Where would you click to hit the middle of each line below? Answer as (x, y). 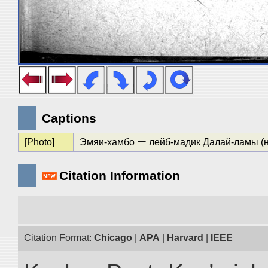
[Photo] (39, 142)
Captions (69, 118)
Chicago (113, 238)
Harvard (185, 238)
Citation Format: (59, 238)
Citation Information (120, 176)
